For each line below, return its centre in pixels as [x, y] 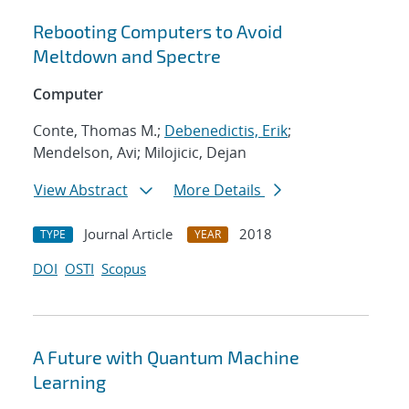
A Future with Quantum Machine [166, 357]
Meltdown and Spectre [127, 56]
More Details [219, 190]
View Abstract [81, 190]
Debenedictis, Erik [226, 131]
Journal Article [128, 234]
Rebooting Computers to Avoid [157, 31]
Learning [69, 382]
